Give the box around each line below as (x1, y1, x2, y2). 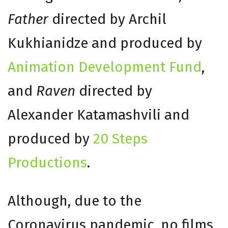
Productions (8, 154, 87, 171)
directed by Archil (48, 10, 166, 27)
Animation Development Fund (8, 58, 202, 75)
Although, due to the (8, 192, 141, 209)
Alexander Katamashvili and (8, 106, 189, 123)
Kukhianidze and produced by (8, 34, 202, 51)
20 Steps (93, 130, 148, 147)
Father (8, 10, 48, 27)
